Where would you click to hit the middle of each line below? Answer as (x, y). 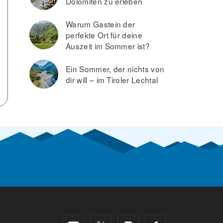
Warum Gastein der (101, 24)
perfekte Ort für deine (104, 35)
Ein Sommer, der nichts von (115, 69)
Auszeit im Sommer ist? (108, 46)
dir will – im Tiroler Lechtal (112, 80)
